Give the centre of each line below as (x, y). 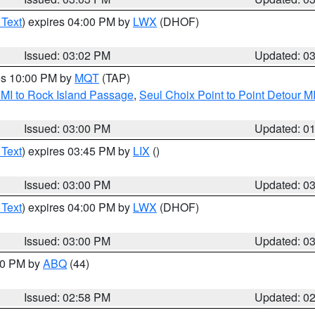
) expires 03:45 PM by (77, 151)
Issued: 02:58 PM (67, 297)
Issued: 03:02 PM (67, 55)
